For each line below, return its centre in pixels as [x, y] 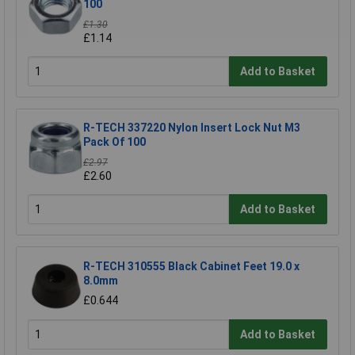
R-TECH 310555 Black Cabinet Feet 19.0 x [191, 267]
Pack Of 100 [115, 142]
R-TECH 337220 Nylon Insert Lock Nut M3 [192, 128]
